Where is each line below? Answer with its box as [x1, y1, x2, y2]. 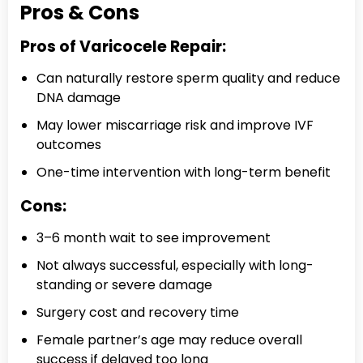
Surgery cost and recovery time [36, 302, 239, 322]
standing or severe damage [36, 275, 212, 294]
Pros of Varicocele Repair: [20, 35, 226, 58]
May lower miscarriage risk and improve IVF [36, 115, 314, 135]
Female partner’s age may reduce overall [36, 330, 302, 349]
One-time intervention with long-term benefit [36, 162, 331, 181]
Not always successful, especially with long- [36, 255, 314, 275]
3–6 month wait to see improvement [36, 228, 271, 247]
